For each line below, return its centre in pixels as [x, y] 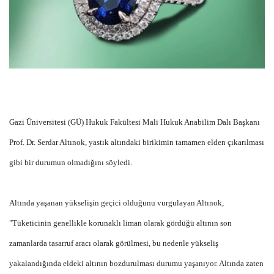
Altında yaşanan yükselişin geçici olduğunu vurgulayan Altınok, [117, 202]
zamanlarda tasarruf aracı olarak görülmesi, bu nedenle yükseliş [114, 243]
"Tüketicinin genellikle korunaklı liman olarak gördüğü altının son [120, 223]
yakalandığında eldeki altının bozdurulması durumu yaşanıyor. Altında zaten [136, 263]
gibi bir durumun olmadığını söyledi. [71, 162]
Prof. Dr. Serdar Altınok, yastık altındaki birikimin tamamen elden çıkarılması [137, 142]
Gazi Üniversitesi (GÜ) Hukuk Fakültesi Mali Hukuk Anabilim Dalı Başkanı [135, 122]
